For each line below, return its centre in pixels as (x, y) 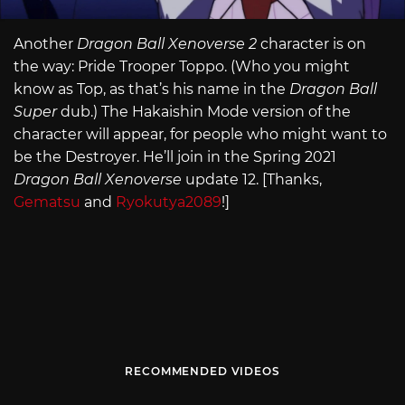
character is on (313, 43)
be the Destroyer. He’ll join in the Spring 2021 (175, 156)
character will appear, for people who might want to (200, 134)
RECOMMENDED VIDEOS (202, 372)
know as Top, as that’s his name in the (151, 89)
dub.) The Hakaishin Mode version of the (206, 111)
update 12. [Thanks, (254, 179)
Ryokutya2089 (169, 202)
